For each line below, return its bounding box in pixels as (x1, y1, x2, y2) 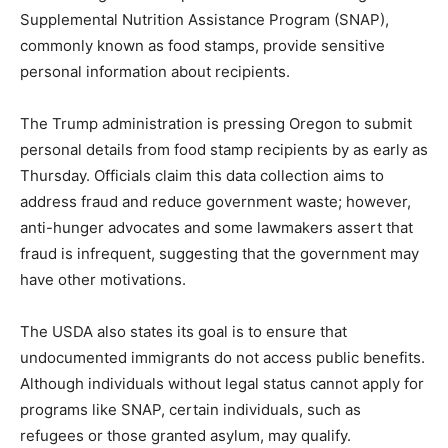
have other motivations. (20, 270, 186, 289)
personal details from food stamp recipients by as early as (20, 140, 428, 159)
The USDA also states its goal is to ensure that (20, 322, 347, 341)
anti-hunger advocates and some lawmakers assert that (20, 218, 413, 237)
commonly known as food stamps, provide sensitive (20, 36, 385, 55)
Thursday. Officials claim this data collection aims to (20, 166, 384, 185)
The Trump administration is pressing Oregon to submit (20, 114, 412, 133)
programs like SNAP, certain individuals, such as (20, 400, 361, 419)
